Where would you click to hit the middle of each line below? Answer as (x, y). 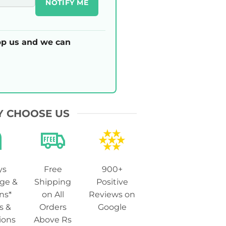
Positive (112, 182)
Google (112, 207)
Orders (53, 207)
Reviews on (112, 195)
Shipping (53, 182)
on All (53, 195)
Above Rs (53, 220)
